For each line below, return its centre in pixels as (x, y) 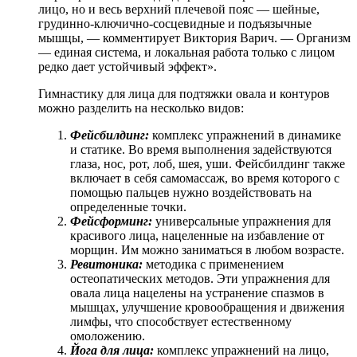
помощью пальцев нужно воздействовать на (191, 193)
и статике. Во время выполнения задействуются (201, 150)
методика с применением (215, 265)
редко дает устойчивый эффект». (127, 67)
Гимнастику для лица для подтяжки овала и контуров (184, 94)
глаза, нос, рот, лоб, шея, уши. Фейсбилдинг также (208, 164)
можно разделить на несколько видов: (141, 108)
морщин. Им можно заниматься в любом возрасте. (207, 250)
